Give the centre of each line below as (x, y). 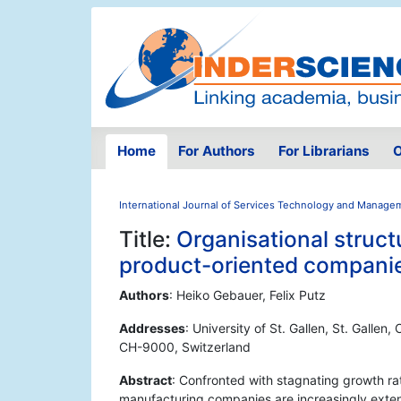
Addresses (152, 328)
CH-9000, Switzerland (185, 347)
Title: (148, 239)
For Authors (217, 151)
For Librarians (324, 151)
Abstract (145, 380)
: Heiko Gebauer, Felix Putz (247, 295)
